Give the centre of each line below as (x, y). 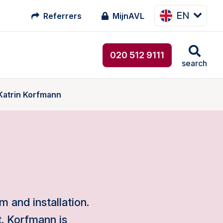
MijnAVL (128, 16)
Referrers (62, 16)
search (194, 63)
